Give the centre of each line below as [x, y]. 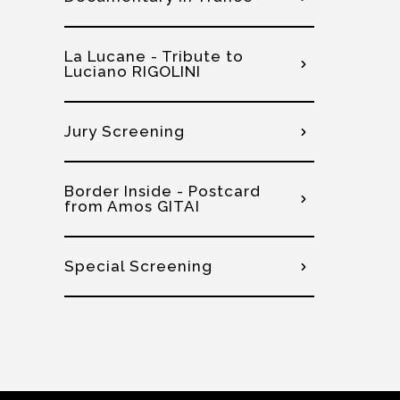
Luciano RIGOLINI [133, 71]
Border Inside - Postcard [162, 191]
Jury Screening [125, 131]
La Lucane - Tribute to [154, 56]
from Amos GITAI [132, 206]
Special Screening [138, 266]
